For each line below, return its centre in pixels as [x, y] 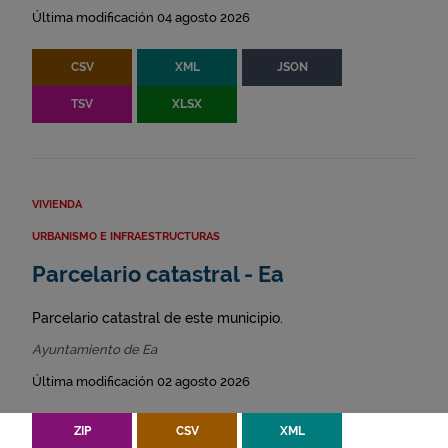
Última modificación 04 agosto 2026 [141, 17]
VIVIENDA [57, 204]
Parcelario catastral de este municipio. [157, 318]
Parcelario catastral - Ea [158, 274]
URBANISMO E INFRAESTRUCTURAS [126, 236]
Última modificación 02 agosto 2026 [141, 381]
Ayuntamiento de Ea [94, 349]
